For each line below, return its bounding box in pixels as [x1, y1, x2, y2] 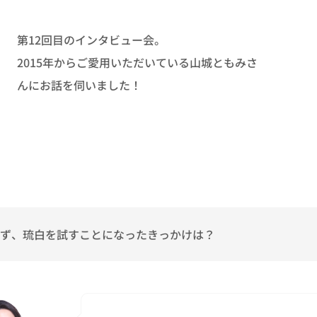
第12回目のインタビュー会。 [17, 30, 166, 48]
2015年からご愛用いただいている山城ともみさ [17, 53, 258, 71]
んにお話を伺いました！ [17, 76, 142, 93]
